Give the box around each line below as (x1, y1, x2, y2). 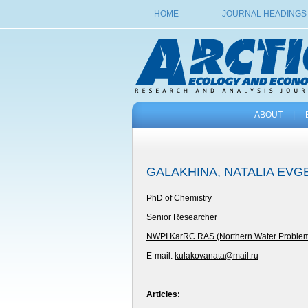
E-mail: (146, 251, 175, 261)
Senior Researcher (146, 212, 217, 222)
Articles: (146, 289, 180, 299)
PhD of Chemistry (146, 193, 212, 203)
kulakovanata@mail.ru (175, 251, 258, 261)
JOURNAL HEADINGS (221, 9, 307, 19)
